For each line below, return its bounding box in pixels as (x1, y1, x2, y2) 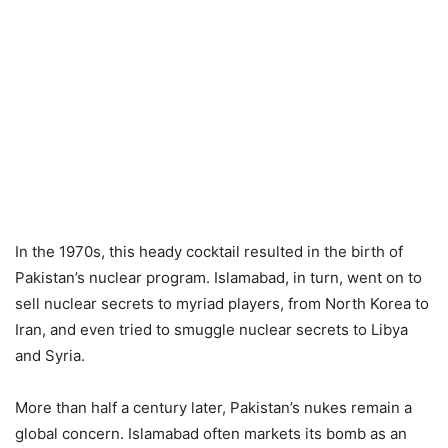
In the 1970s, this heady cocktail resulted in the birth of (15, 242, 403, 261)
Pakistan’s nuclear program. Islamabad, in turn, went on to (15, 268, 422, 287)
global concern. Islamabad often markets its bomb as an (15, 424, 407, 443)
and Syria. (15, 346, 85, 365)
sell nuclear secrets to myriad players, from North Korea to (15, 294, 429, 313)
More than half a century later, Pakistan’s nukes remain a (15, 398, 412, 417)
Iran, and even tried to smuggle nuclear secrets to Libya (15, 320, 408, 339)
